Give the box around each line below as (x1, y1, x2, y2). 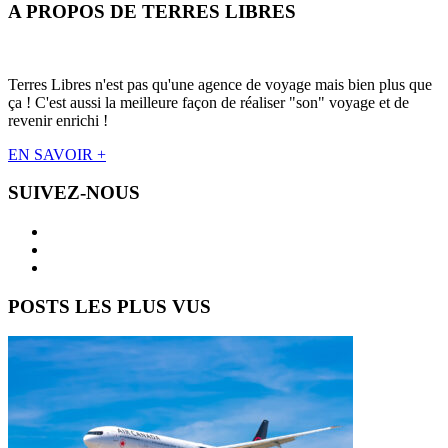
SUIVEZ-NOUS (8, 182, 140, 204)
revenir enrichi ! (8, 111, 108, 129)
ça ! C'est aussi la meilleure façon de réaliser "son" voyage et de (8, 93, 409, 111)
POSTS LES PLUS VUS (8, 295, 211, 317)
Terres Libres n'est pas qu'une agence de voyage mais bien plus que (8, 75, 432, 93)
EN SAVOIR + (8, 145, 106, 163)
